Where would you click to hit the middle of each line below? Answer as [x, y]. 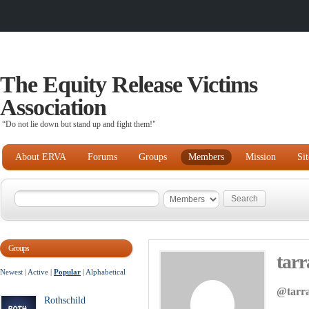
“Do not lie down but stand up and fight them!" [79, 124]
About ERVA [41, 157]
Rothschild [65, 300]
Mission [261, 157]
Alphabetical [106, 271]
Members [206, 157]
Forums [102, 157]
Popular [67, 271]
